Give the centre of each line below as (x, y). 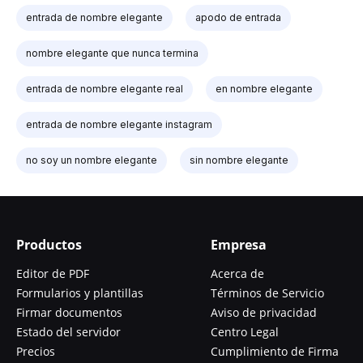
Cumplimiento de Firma (275, 351)
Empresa (239, 244)
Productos (49, 244)
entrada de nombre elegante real (105, 88)
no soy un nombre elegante (92, 160)
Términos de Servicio (267, 293)
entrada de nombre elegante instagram (119, 124)
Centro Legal (245, 331)
